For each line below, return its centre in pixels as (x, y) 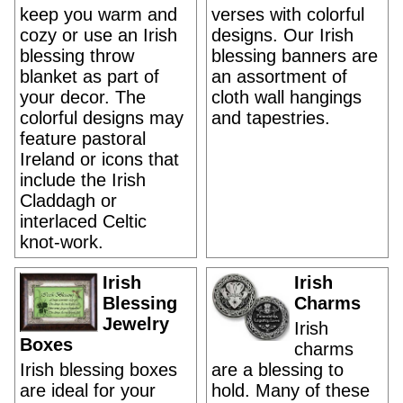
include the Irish (83, 180)
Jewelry (135, 324)
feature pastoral (83, 139)
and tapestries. (271, 118)
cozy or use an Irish (99, 35)
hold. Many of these (291, 390)
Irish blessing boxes (99, 370)
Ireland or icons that (99, 159)
